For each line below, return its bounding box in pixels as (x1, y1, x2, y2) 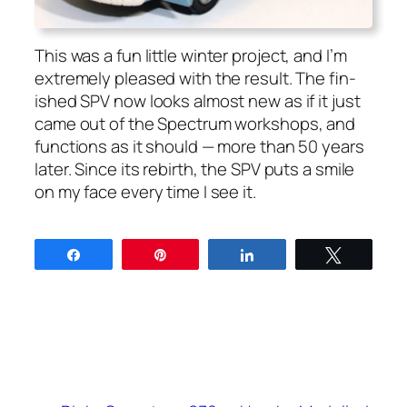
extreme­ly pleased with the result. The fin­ (35, 66, 356, 91)
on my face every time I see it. (35, 180, 256, 204)
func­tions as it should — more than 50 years (35, 134, 364, 159)
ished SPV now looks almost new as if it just (35, 89, 361, 114)
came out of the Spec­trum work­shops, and (35, 112, 356, 136)
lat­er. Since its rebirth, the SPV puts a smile (35, 157, 355, 182)
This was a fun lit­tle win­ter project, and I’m (35, 44, 347, 68)
